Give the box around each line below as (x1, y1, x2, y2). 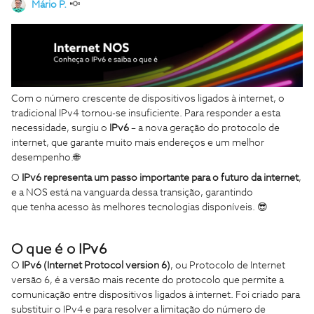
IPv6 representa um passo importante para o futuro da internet (22, 172, 299, 183)
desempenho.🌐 (11, 152, 80, 163)
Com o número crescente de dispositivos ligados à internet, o (11, 93, 285, 104)
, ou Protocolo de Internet (170, 260, 285, 271)
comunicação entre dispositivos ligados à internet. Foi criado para (11, 289, 300, 300)
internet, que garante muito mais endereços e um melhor (11, 137, 264, 148)
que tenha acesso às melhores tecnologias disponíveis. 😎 (11, 202, 268, 212)
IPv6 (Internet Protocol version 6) (22, 260, 170, 271)
